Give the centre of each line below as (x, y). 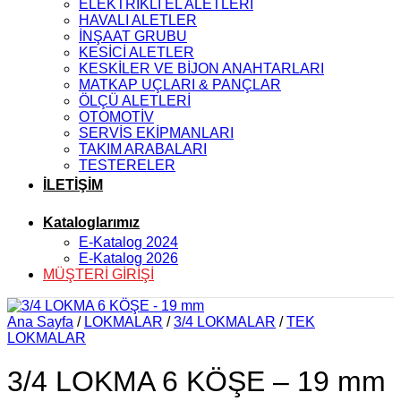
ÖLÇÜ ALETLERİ (135, 101)
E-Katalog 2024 (128, 242)
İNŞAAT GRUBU (133, 36)
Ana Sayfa (40, 322)
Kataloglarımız (91, 222)
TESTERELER (127, 165)
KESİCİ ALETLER (137, 52)
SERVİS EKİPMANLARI (156, 133)
